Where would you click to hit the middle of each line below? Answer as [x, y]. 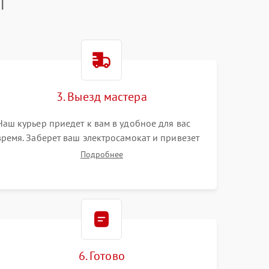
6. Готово [101, 256]
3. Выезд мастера [102, 97]
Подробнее [101, 154]
